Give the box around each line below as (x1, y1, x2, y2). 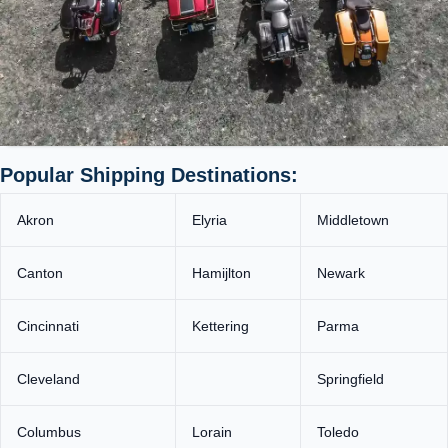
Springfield (317, 370, 384, 387)
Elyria (192, 211, 227, 228)
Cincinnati (17, 317, 79, 334)
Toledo (317, 423, 359, 440)
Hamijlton (192, 264, 251, 281)
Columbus (17, 423, 81, 440)
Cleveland (17, 370, 80, 387)
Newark (317, 264, 365, 281)
